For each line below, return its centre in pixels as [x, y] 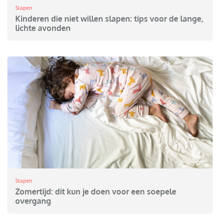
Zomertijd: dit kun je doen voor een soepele [96, 192]
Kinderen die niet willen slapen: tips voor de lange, [109, 19]
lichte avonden [43, 28]
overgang [33, 201]
